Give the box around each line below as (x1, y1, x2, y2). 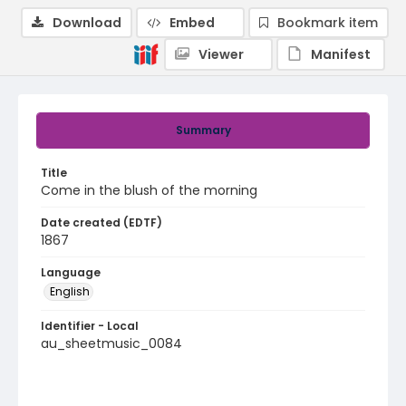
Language (41, 265, 101, 280)
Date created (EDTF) (41, 215, 162, 230)
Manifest (311, 45, 371, 63)
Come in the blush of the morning (41, 181, 257, 199)
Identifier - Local (41, 318, 139, 333)
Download (53, 14, 121, 32)
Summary (175, 122, 231, 138)
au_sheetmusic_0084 (41, 334, 182, 353)
